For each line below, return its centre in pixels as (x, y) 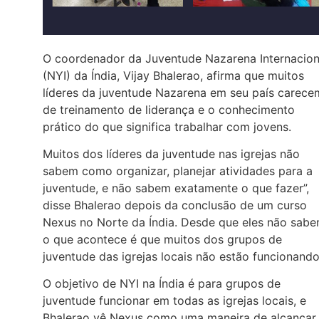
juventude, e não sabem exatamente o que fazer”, (176, 188)
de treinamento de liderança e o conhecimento (169, 109)
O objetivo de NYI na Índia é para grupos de (162, 284)
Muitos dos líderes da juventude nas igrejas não (171, 154)
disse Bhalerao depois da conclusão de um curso (175, 205)
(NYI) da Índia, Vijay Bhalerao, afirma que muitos (173, 75)
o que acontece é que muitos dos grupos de (162, 240)
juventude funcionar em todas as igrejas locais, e (174, 301)
